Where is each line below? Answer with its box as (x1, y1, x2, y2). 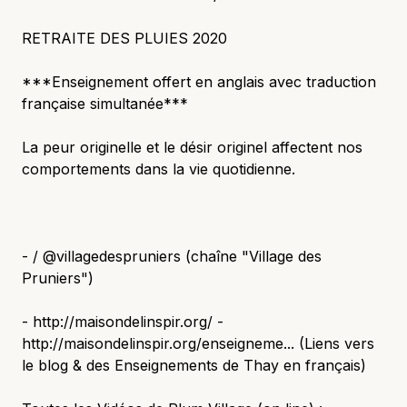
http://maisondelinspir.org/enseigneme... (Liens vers (22, 334, 374, 352)
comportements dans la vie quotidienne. (22, 160, 295, 178)
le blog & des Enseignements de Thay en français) (22, 356, 366, 374)
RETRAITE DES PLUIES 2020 (22, 29, 227, 47)
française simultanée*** (22, 94, 188, 113)
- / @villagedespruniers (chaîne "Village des (22, 247, 322, 265)
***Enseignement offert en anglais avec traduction (22, 73, 376, 91)
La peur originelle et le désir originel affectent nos (22, 138, 362, 156)
